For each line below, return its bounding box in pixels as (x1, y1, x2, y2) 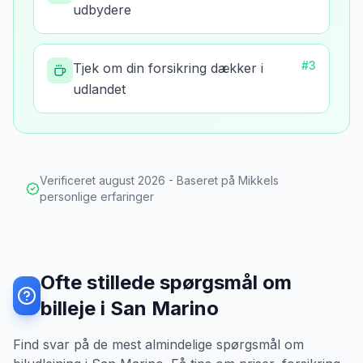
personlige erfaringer (39, 190, 154, 203)
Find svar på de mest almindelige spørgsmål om (13, 336, 304, 352)
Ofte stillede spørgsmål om (41, 271, 293, 294)
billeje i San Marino (41, 297, 220, 320)
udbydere (73, 2, 131, 18)
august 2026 (98, 173, 165, 187)
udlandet (73, 81, 126, 97)
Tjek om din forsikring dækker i (73, 60, 263, 76)
